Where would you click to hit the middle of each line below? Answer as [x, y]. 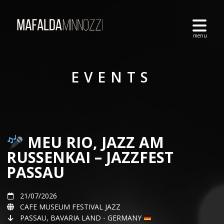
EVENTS [112, 77]
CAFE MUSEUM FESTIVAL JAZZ [70, 207]
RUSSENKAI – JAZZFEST [90, 157]
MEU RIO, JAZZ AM [94, 142]
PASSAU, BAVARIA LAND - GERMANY [82, 218]
